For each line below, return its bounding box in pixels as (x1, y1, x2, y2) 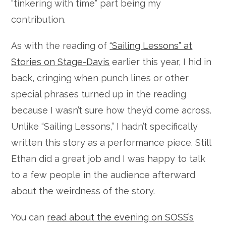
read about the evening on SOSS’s (47, 211, 194, 222)
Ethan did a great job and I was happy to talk (11, 153, 206, 164)
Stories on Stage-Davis (11, 56, 110, 67)
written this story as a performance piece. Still (11, 137, 211, 148)
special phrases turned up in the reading (11, 88, 187, 99)
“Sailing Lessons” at (109, 40, 193, 51)
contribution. (11, 14, 66, 25)
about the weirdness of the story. (11, 185, 155, 196)
